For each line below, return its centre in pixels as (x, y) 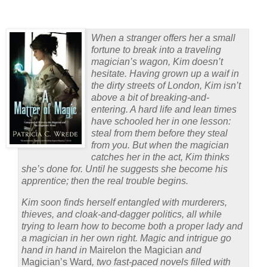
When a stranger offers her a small (163, 38)
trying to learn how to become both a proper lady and (132, 226)
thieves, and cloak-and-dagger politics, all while (122, 214)
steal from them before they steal (159, 133)
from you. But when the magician (160, 145)
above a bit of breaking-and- (150, 98)
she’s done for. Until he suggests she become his (125, 169)
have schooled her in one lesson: (161, 122)
